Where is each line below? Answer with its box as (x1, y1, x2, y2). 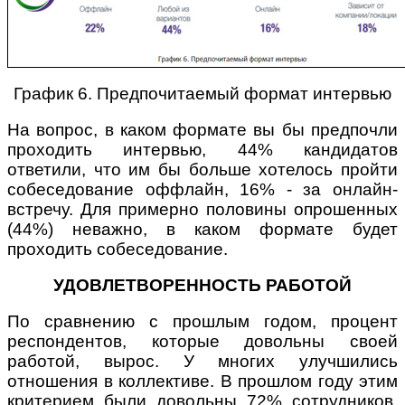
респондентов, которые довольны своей (7, 332, 398, 352)
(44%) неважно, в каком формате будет (7, 220, 398, 240)
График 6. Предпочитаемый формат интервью (14, 84, 391, 104)
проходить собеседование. (7, 240, 232, 259)
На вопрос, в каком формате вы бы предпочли (7, 120, 398, 140)
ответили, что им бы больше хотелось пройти (7, 160, 398, 180)
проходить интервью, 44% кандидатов (7, 140, 398, 160)
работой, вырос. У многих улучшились (7, 352, 398, 372)
